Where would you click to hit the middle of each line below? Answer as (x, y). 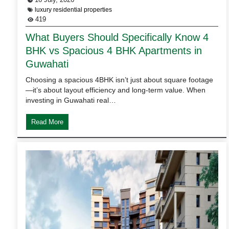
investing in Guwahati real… (71, 100)
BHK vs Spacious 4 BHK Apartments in (114, 50)
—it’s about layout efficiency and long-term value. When (116, 90)
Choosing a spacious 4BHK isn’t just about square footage (119, 79)
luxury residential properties (73, 9)
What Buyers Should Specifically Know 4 (117, 37)
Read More (47, 122)
